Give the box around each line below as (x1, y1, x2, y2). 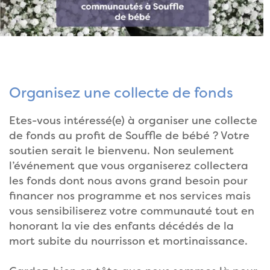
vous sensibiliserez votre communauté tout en (9, 203, 254, 218)
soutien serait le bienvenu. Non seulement (9, 143, 234, 158)
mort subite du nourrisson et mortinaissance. (9, 233, 248, 248)
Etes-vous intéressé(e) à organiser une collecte (9, 113, 257, 128)
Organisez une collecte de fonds (9, 83, 233, 102)
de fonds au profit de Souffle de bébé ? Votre (9, 128, 250, 143)
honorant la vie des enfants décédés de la (9, 218, 234, 233)
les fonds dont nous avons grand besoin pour (9, 173, 248, 188)
